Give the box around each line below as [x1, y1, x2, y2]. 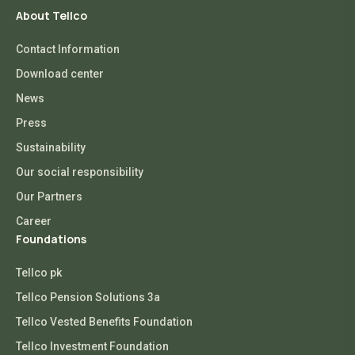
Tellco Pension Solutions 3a [16, 290, 160, 303]
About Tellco [16, 7, 87, 23]
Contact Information [16, 42, 120, 55]
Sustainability [16, 140, 86, 154]
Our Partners [16, 189, 82, 203]
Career [16, 214, 52, 227]
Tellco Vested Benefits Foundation [16, 315, 193, 328]
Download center [16, 67, 104, 80]
